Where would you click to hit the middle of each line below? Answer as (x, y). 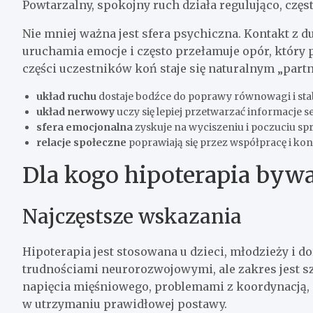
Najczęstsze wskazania (132, 216)
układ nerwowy (75, 111)
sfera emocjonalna (85, 127)
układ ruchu (66, 96)
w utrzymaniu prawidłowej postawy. (125, 304)
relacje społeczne (81, 142)
